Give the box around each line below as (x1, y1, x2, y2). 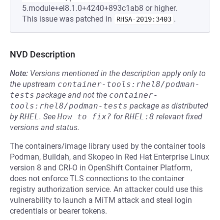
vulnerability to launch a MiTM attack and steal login (10, 195, 192, 205)
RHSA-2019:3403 (116, 15, 171, 23)
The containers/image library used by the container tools (10, 141, 205, 151)
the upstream (10, 80, 57, 89)
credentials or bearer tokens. (10, 206, 107, 216)
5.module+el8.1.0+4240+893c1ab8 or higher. (22, 3, 177, 13)
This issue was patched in (22, 14, 114, 24)
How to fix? (57, 112, 111, 121)
